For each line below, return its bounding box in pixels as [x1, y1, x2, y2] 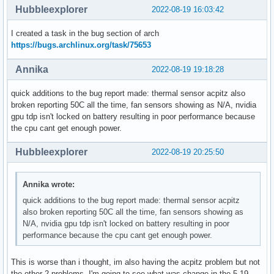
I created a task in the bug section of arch [11, 28, 159, 38]
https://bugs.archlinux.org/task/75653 [11, 40, 151, 50]
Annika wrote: [23, 179, 75, 189]
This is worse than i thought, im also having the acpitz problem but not [11, 257, 260, 267]
